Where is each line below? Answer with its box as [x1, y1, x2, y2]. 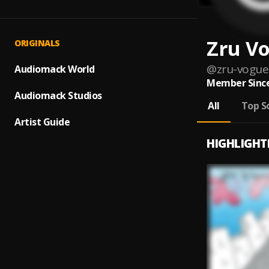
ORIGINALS [14, 37, 60, 49]
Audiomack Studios [14, 89, 102, 102]
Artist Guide [14, 115, 70, 128]
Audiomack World [14, 62, 95, 76]
